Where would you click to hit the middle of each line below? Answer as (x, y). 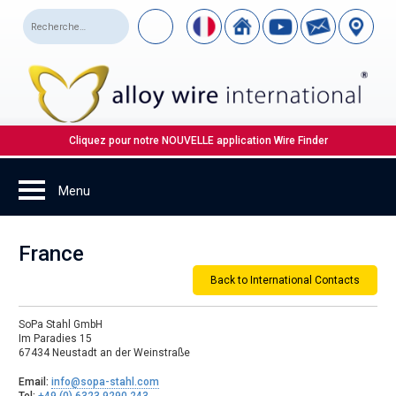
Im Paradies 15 (56, 339)
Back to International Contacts (285, 281)
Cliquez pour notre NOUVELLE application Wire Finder (198, 141)
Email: (35, 382)
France (52, 254)
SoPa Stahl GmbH (61, 325)
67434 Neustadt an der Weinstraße (105, 353)
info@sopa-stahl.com (106, 382)
